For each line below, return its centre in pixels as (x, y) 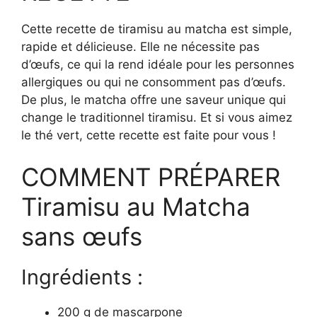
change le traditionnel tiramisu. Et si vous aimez (157, 117)
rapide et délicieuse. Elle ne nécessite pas (140, 46)
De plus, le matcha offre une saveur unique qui (154, 99)
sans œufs (82, 237)
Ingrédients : (82, 277)
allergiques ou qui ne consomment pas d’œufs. (154, 82)
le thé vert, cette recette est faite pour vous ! (149, 135)
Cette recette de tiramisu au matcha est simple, (157, 29)
